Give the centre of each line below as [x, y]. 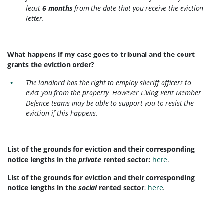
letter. [35, 18]
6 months [59, 8]
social [88, 187]
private [90, 159]
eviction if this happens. [62, 113]
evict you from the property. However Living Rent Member [114, 92]
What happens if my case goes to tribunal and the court [101, 54]
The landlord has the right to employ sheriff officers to [109, 82]
